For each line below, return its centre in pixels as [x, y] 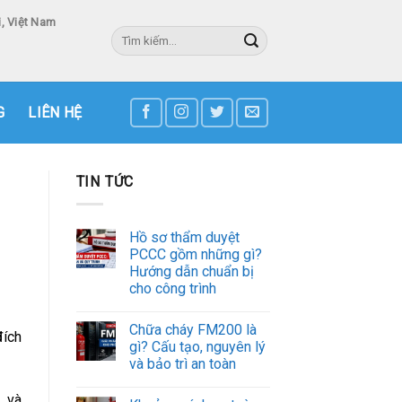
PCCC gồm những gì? [195, 254]
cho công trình [172, 288]
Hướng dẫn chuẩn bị [191, 271]
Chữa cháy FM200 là [192, 329]
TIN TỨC [105, 182]
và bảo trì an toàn [182, 363]
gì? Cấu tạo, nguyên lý [197, 346]
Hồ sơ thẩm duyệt [184, 237]
